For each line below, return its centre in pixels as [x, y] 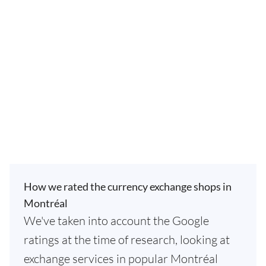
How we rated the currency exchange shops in [128, 186]
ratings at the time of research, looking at [127, 240]
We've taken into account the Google [116, 221]
